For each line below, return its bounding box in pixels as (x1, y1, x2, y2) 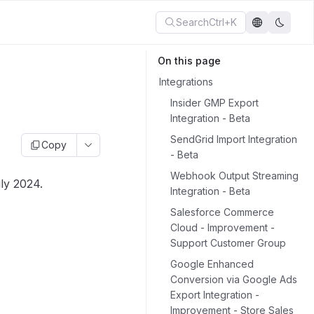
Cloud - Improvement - (170, 221, 275, 233)
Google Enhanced (170, 258, 254, 270)
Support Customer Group (170, 237, 286, 249)
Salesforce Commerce (170, 206, 274, 218)
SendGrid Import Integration (170, 133, 297, 145)
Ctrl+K (209, 16, 237, 28)
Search (176, 16, 209, 28)
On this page (158, 55, 221, 67)
